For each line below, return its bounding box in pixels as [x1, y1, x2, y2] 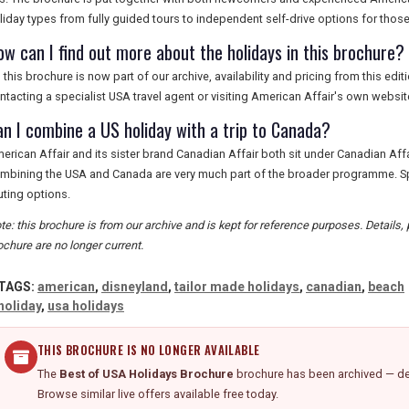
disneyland [101, 279, 168, 294]
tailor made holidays [174, 279, 299, 294]
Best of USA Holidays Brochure [59, 367, 234, 381]
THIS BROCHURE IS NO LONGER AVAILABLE [37, 341, 260, 359]
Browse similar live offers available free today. [37, 387, 278, 401]
